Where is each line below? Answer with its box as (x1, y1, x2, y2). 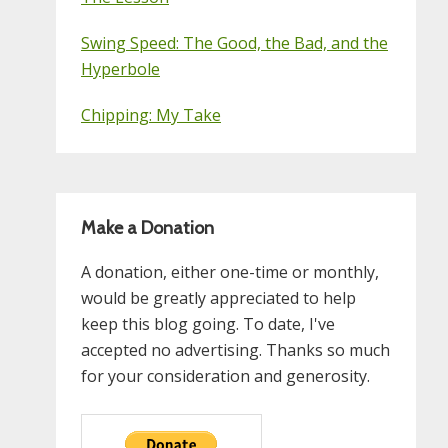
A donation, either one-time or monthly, (81, 260, 379, 283)
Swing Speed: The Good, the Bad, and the (81, 31, 388, 54)
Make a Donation (81, 216, 214, 239)
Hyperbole (81, 57, 160, 80)
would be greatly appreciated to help (81, 286, 356, 309)
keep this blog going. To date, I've (81, 312, 335, 335)
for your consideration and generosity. (81, 364, 370, 387)
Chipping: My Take (81, 103, 221, 126)
